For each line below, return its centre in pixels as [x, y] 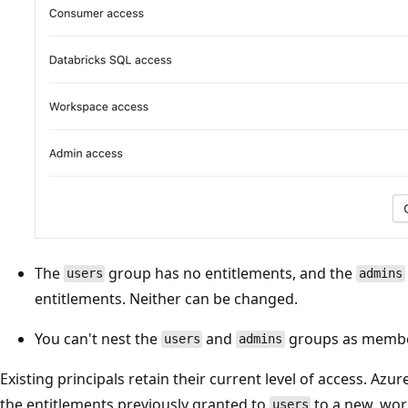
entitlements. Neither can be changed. [166, 298]
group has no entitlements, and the [231, 273]
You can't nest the [98, 338]
